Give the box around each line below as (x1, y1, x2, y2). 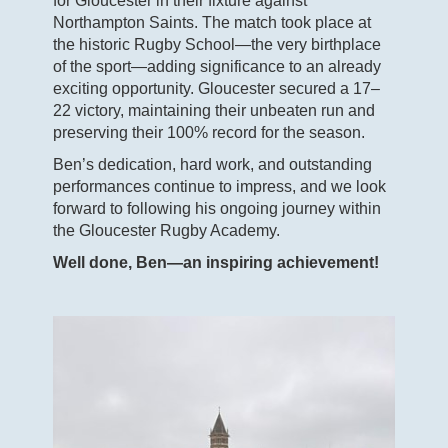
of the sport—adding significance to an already (53, 57, 381, 75)
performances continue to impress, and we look (53, 177, 386, 195)
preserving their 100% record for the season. (53, 123, 365, 141)
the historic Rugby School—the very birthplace (53, 35, 381, 53)
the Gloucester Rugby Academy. (53, 221, 280, 239)
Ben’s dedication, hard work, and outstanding (53, 155, 372, 173)
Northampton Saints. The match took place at (53, 13, 371, 31)
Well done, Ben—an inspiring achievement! (53, 253, 379, 271)
